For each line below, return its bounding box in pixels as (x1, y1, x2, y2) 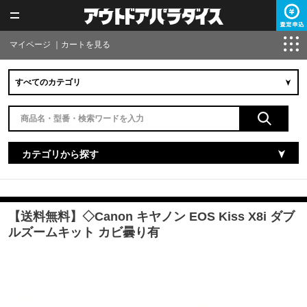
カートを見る (61, 40, 110, 49)
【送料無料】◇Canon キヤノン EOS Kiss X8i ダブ (8, 210, 295, 223)
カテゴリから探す (22, 149, 99, 160)
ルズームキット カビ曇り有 (8, 225, 160, 239)
